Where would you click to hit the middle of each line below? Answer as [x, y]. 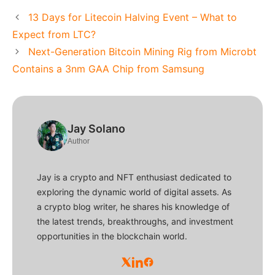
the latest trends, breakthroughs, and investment [135, 221]
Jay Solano [96, 128]
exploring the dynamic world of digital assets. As [134, 192]
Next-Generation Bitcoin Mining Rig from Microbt [142, 51]
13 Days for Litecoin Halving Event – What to [132, 17]
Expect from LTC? [54, 34]
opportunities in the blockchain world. [112, 236]
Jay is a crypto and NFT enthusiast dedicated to [134, 177]
